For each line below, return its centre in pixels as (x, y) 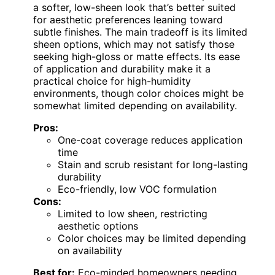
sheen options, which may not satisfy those (134, 45)
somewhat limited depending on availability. (135, 106)
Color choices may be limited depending (152, 238)
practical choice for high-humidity (112, 81)
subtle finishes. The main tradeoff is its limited (140, 32)
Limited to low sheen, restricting (133, 214)
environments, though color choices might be (138, 94)
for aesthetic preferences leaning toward (128, 20)
